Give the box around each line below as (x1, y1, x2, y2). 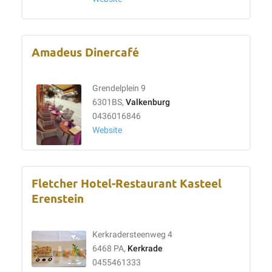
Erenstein (32, 192, 84, 205)
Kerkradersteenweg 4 (92, 229, 172, 240)
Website (92, 125, 122, 135)
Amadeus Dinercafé (32, 46, 139, 59)
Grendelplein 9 (92, 83, 146, 93)
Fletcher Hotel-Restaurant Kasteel (32, 177, 222, 190)
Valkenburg (126, 97, 170, 107)
